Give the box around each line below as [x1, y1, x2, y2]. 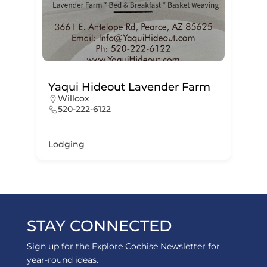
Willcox [57, 93, 89, 104]
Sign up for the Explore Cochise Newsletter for [26, 241, 220, 252]
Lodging [48, 139, 85, 150]
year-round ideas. [26, 254, 98, 266]
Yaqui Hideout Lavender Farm [48, 80, 210, 94]
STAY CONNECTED [26, 216, 172, 236]
